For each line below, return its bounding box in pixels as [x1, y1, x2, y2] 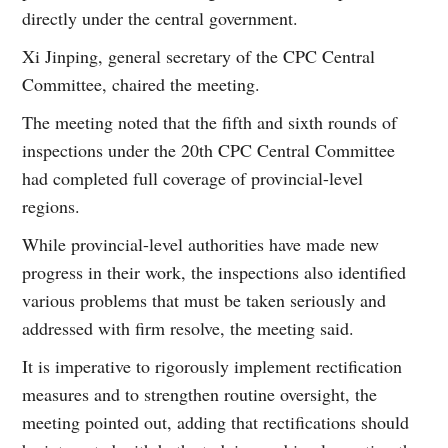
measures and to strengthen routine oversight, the [22, 381, 378, 406]
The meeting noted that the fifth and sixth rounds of [22, 109, 398, 134]
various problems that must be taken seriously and [22, 287, 387, 312]
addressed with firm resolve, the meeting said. [22, 315, 355, 340]
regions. [22, 193, 81, 218]
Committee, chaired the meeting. [22, 71, 261, 96]
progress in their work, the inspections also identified [22, 259, 407, 284]
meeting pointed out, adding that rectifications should [22, 409, 410, 434]
